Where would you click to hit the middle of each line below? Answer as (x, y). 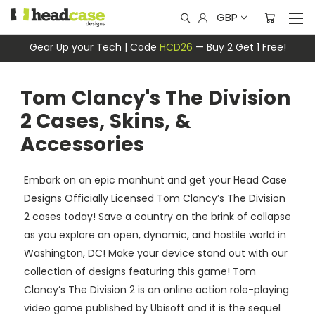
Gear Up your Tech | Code (94, 47)
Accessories (82, 144)
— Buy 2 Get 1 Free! (239, 47)
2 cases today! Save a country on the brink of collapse (157, 216)
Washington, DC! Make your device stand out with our (155, 253)
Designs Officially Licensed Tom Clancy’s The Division (154, 198)
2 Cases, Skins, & (105, 121)
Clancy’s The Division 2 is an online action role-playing (156, 289)
